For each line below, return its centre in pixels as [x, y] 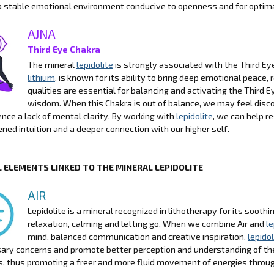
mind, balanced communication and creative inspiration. [138, 236]
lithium [41, 77]
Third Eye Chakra [64, 49]
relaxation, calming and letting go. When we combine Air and [147, 223]
